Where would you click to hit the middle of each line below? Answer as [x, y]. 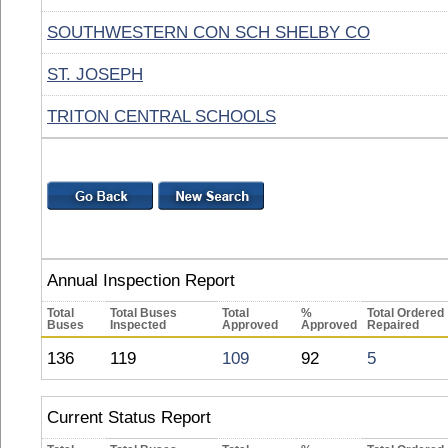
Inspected [138, 325]
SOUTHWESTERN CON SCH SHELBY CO [208, 32]
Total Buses [143, 313]
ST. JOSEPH [95, 74]
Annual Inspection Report [141, 280]
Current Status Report [129, 417]
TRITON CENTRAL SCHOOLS [161, 116]
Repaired [393, 325]
